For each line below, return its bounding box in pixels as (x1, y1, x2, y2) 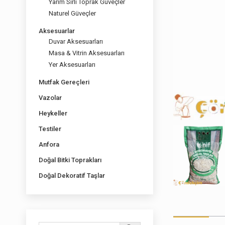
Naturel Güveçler (49, 10, 96, 17)
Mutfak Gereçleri (39, 78, 89, 86)
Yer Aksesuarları (49, 61, 95, 68)
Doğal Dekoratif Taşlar (39, 172, 105, 179)
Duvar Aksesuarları (49, 38, 103, 45)
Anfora (39, 141, 59, 148)
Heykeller (39, 109, 67, 117)
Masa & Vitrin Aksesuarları (49, 49, 125, 57)
